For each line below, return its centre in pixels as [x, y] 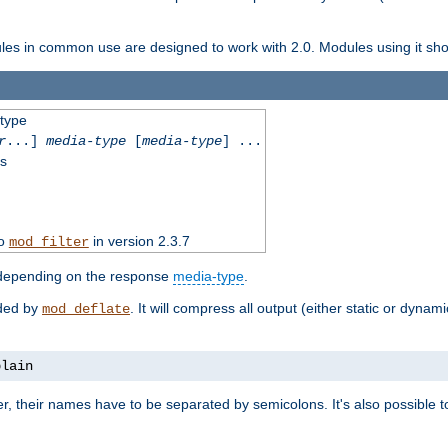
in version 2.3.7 [139, 240]
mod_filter [48, 241]
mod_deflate [86, 308]
